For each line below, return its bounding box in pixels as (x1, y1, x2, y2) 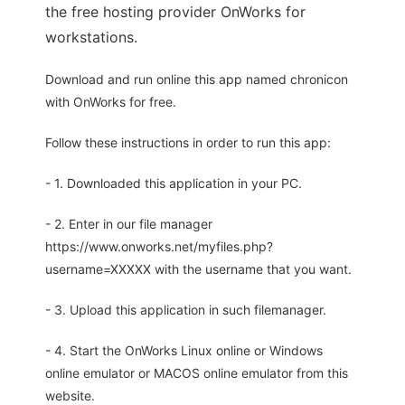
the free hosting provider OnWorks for (45, 3, 306, 21)
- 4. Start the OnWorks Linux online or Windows (45, 343, 323, 358)
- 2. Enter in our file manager (45, 216, 212, 231)
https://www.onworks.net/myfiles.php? (45, 239, 273, 254)
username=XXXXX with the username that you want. (45, 261, 352, 277)
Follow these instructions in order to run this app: (45, 135, 331, 150)
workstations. (45, 28, 137, 46)
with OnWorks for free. (45, 94, 176, 109)
